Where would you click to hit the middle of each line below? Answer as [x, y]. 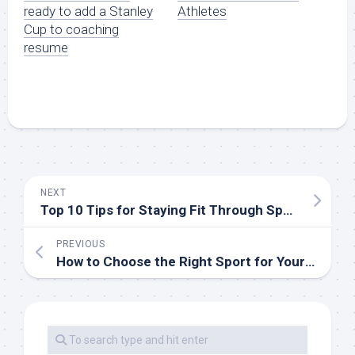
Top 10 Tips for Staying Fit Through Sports [288, 210]
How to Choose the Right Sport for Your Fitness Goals [310, 262]
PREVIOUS [80, 244]
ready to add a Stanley [88, 11]
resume [46, 48]
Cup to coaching [71, 30]
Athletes [202, 11]
